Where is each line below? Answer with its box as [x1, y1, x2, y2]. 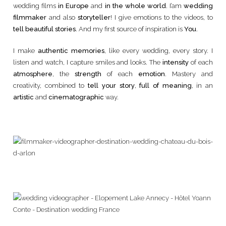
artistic [13, 93, 34, 101]
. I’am [165, 2, 184, 10]
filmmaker [13, 14, 46, 21]
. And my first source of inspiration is [76, 25, 184, 33]
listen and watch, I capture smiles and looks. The [13, 58, 163, 66]
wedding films [13, 2, 59, 10]
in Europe [58, 2, 89, 10]
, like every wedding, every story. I [104, 46, 213, 54]
